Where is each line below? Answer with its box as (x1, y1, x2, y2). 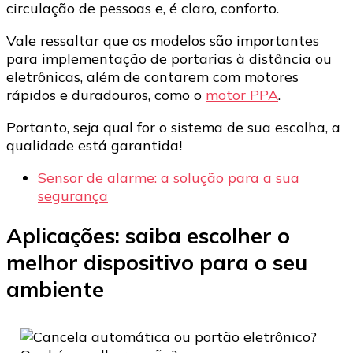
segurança (38, 186, 108, 205)
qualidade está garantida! (6, 136, 182, 154)
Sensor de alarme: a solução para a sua (38, 168, 299, 187)
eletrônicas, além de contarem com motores (6, 67, 299, 86)
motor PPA (206, 85, 278, 104)
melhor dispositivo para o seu (6, 249, 307, 277)
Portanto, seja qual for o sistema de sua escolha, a (6, 117, 340, 136)
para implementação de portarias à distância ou (6, 49, 332, 68)
